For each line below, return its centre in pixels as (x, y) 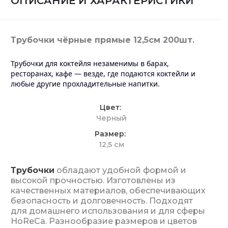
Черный (111, 118)
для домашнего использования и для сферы (108, 211)
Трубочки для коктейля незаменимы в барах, (90, 63)
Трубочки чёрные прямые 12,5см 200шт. (103, 40)
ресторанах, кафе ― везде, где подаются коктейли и (103, 74)
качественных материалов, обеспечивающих (108, 191)
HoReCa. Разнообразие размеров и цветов (104, 221)
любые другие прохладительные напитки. (86, 84)
